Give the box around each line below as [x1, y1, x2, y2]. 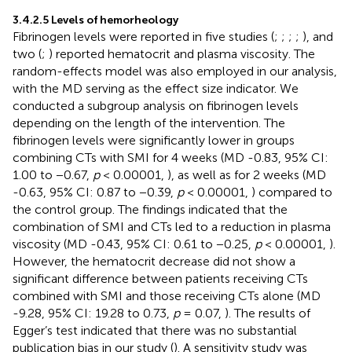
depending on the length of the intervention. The [13, 115, 285, 130]
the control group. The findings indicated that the [13, 201, 288, 217]
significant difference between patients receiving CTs [13, 270, 308, 286]
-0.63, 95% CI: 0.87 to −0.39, [13, 184, 177, 200]
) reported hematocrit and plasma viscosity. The [49, 46, 315, 61]
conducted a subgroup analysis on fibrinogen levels [13, 97, 299, 113]
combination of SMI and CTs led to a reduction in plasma [13, 218, 331, 234]
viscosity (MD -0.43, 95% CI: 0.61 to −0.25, [13, 236, 255, 251]
